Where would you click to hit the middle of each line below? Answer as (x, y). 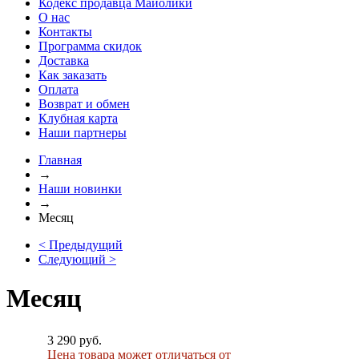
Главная (60, 160)
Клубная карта (78, 118)
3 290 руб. (75, 340)
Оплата (58, 89)
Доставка (64, 61)
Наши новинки (80, 189)
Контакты (65, 32)
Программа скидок (90, 46)
